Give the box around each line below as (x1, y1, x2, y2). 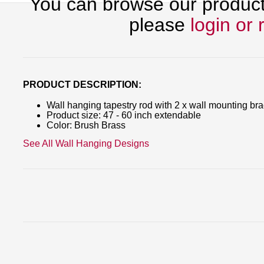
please (129, 14, 190, 35)
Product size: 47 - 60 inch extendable (47, 110, 201, 121)
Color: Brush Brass (47, 120, 126, 131)
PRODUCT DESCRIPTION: (23, 80, 141, 90)
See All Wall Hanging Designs (23, 138, 149, 148)
